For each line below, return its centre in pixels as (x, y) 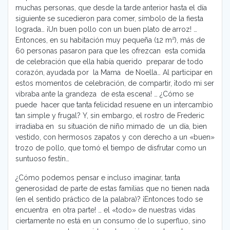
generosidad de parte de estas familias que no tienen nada (112, 189)
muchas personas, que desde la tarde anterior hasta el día (111, 8)
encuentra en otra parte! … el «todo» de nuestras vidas (106, 210)
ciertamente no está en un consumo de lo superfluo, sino (111, 221)
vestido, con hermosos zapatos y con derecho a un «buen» (115, 137)
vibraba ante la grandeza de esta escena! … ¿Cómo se (104, 94)
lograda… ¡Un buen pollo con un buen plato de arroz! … (106, 30)
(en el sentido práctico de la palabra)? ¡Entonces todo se (109, 199)
